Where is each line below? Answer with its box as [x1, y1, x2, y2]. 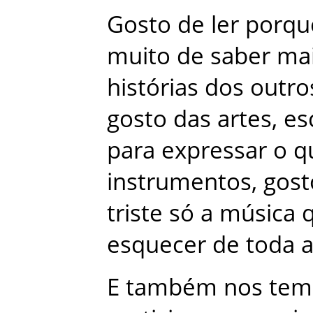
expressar [161, 134, 267, 166]
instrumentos [107, 166, 252, 198]
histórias [107, 71, 198, 103]
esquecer [107, 228, 206, 261]
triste [107, 197, 163, 229]
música [219, 197, 296, 229]
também [126, 271, 217, 303]
